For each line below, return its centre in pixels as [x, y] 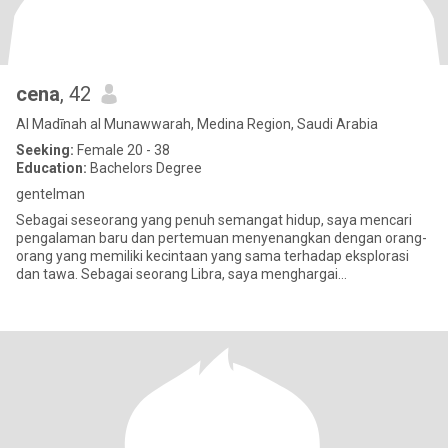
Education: [51, 168]
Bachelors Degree [144, 168]
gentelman [50, 194]
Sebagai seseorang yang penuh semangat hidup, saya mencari [214, 220]
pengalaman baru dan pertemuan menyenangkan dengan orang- [221, 238]
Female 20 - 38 [122, 150]
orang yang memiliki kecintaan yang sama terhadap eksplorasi [212, 256]
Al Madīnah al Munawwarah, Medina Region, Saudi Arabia [197, 124]
